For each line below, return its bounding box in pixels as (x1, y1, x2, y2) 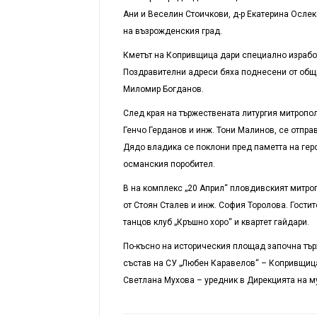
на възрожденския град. (122, 25, 222, 36)
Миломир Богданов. (122, 83, 204, 94)
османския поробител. (122, 158, 215, 169)
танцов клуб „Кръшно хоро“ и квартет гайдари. (122, 217, 309, 227)
